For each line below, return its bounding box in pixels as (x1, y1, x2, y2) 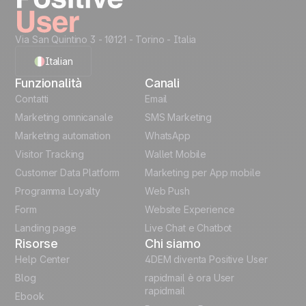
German (36, 179, 70, 191)
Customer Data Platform (15, 167, 120, 179)
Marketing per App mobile (145, 167, 261, 179)
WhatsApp (145, 130, 191, 142)
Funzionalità (15, 76, 83, 91)
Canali (145, 76, 180, 91)
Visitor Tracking (15, 148, 85, 161)
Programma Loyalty (15, 185, 101, 197)
